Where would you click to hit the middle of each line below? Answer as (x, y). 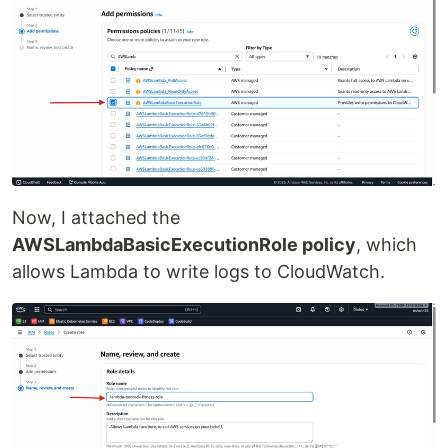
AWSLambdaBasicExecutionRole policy (184, 245)
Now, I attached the (96, 218)
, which (386, 245)
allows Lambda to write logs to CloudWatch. (198, 272)
